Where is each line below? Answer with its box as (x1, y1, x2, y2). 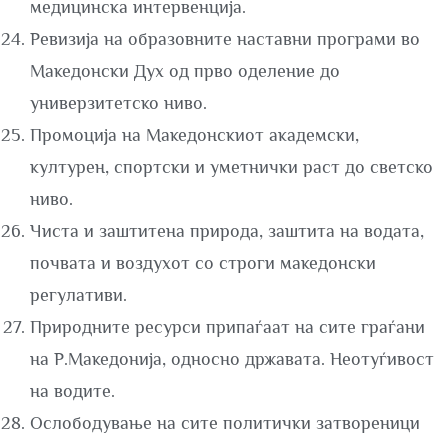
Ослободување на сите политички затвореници (30, 413, 420, 433)
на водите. (30, 381, 115, 401)
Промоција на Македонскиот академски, (30, 125, 359, 145)
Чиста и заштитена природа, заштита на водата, (30, 221, 424, 241)
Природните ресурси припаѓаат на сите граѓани (30, 317, 425, 337)
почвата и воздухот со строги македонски (30, 253, 376, 273)
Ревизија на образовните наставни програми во (30, 29, 420, 49)
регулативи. (30, 285, 127, 305)
